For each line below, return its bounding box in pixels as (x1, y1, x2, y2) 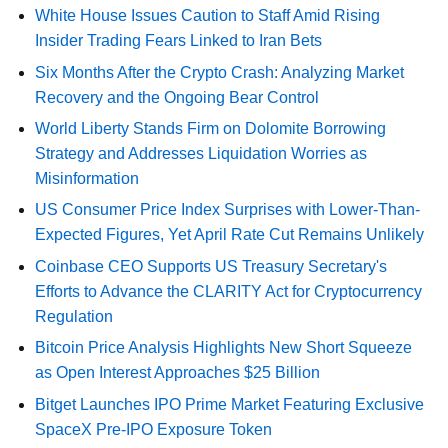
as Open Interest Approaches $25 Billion (35, 364, 321, 382)
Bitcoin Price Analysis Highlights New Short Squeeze (35, 339, 413, 357)
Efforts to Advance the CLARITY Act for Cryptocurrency (35, 282, 423, 300)
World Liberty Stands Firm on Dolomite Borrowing (35, 119, 387, 137)
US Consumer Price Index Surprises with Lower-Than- (35, 201, 421, 219)
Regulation (35, 307, 114, 325)
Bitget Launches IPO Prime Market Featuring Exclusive (35, 395, 425, 413)
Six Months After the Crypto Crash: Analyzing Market (35, 63, 405, 81)
